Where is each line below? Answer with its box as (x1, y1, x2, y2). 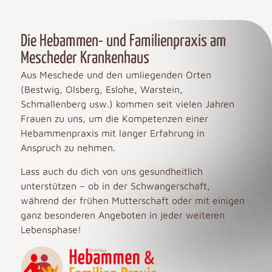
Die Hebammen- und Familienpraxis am (20, 33, 226, 50)
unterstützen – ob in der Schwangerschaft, (20, 180, 210, 191)
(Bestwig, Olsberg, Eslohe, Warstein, (20, 84, 183, 95)
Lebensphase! (20, 223, 81, 235)
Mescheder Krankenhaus (20, 50, 149, 67)
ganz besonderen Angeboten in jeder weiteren (20, 209, 225, 220)
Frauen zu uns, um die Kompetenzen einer (20, 113, 208, 124)
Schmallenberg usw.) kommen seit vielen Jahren (20, 98, 234, 110)
